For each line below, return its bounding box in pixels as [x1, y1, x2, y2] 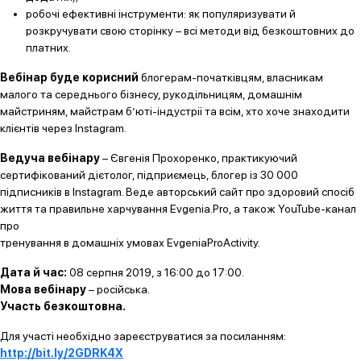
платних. [26, 41, 71, 54]
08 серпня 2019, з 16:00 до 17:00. [67, 266, 244, 279]
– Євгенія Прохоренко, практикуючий [100, 151, 297, 164]
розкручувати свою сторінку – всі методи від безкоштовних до [26, 24, 355, 37]
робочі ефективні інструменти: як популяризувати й [26, 7, 296, 20]
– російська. [86, 283, 150, 296]
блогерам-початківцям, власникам [139, 71, 323, 84]
